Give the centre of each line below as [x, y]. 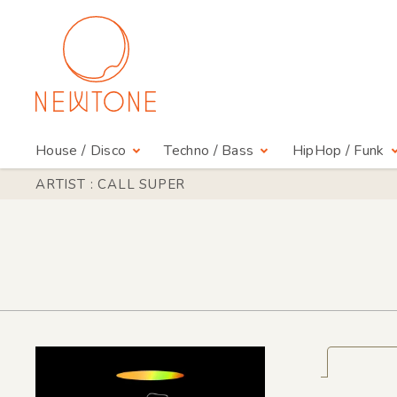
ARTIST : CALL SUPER [111, 184]
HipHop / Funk [338, 151]
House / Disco [81, 151]
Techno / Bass [209, 151]
